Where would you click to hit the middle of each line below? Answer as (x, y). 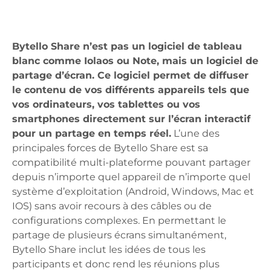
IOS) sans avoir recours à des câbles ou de (112, 206)
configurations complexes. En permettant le (119, 220)
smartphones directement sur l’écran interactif (131, 119)
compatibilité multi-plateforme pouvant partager (131, 162)
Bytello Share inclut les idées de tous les (109, 249)
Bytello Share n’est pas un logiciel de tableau (127, 46)
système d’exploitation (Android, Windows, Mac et (133, 191)
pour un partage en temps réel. (92, 133)
